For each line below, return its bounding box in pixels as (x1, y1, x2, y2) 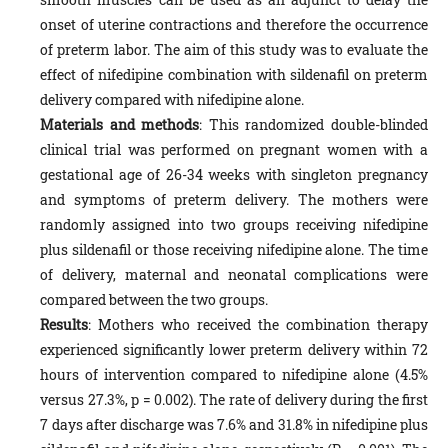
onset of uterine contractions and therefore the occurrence (40, 14, 428, 34)
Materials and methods (40, 114, 200, 134)
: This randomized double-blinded (199, 114, 429, 134)
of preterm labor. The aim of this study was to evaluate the (40, 39, 428, 59)
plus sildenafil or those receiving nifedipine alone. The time (40, 239, 428, 259)
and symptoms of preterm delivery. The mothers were (40, 189, 428, 209)
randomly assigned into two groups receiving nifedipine (40, 214, 428, 234)
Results (40, 314, 89, 334)
